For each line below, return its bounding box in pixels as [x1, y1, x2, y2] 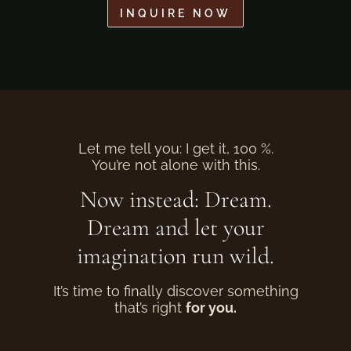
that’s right [114, 299, 186, 316]
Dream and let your [86, 213, 265, 242]
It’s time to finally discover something [52, 283, 299, 299]
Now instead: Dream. [79, 185, 272, 214]
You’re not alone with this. [91, 157, 260, 173]
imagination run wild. [77, 241, 274, 270]
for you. [186, 299, 237, 316]
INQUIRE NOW [120, 6, 231, 20]
